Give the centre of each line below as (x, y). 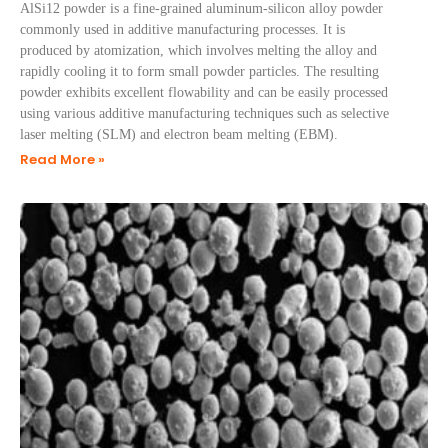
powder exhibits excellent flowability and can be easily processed (204, 92)
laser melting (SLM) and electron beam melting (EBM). (179, 134)
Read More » (62, 159)
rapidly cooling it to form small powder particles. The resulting (199, 71)
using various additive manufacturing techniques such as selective (204, 113)
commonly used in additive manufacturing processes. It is (182, 29)
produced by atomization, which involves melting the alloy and (198, 50)
